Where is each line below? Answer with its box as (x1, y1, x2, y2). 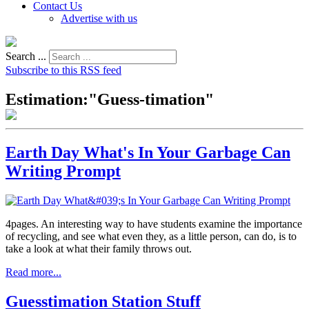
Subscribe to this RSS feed (6, 64, 121, 76)
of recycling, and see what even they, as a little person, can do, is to (6, 230, 297, 242)
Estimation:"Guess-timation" (6, 90, 214, 108)
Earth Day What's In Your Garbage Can (6, 143, 290, 161)
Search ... (6, 50, 46, 62)
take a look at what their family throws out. (6, 242, 192, 255)
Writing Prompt (6, 161, 121, 180)
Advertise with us (61, 12, 137, 24)
